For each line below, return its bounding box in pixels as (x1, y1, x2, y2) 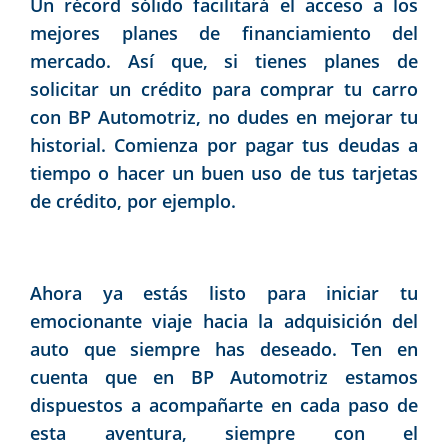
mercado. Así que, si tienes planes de (30, 48, 418, 73)
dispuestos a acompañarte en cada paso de (30, 392, 418, 417)
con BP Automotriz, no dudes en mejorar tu (30, 104, 418, 129)
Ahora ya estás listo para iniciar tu (30, 280, 418, 305)
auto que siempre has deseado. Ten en (30, 336, 418, 361)
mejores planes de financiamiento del (30, 20, 418, 45)
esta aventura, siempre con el (30, 420, 418, 445)
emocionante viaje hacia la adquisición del (30, 308, 418, 333)
